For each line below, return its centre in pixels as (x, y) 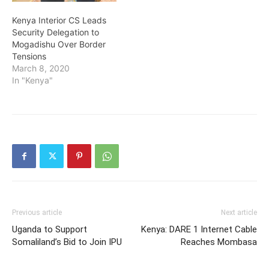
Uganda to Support (50, 230)
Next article (239, 213)
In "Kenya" (32, 80)
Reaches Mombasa (219, 242)
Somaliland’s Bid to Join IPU (67, 242)
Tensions (29, 56)
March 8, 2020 (41, 68)
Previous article (37, 213)
